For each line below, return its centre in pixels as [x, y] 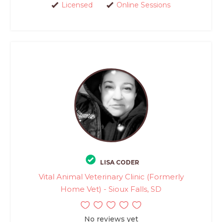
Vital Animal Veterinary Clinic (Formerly [111, 176]
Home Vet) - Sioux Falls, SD [111, 189]
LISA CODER [120, 162]
